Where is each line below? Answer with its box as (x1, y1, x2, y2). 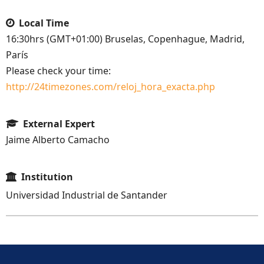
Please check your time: (6, 64, 111, 78)
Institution (21, 170, 73, 184)
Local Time (19, 16, 69, 30)
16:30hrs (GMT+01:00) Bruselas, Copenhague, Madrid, (6, 32, 245, 46)
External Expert (23, 117, 95, 131)
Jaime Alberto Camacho (6, 133, 110, 147)
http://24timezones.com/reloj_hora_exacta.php (6, 80, 215, 94)
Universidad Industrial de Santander (6, 189, 167, 202)
